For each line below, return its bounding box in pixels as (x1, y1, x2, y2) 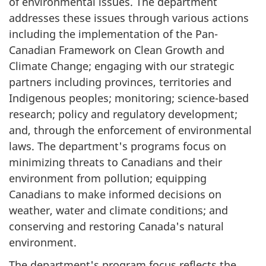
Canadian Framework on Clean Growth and (9, 42, 224, 57)
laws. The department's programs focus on (9, 138, 226, 153)
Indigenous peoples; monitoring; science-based (9, 90, 249, 105)
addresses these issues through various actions (9, 10, 249, 25)
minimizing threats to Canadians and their (9, 154, 222, 169)
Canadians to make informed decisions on (9, 186, 221, 201)
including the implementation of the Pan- (9, 26, 218, 41)
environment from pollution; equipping (9, 170, 207, 185)
